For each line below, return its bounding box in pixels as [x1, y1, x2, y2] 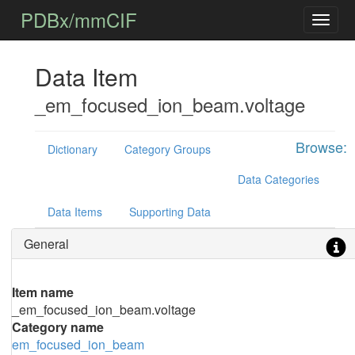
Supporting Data [128, 204, 211, 219]
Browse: [295, 136, 347, 157]
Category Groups [124, 141, 211, 157]
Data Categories [237, 171, 319, 187]
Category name [11, 318, 104, 336]
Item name [11, 283, 74, 301]
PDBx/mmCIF [21, 6, 138, 33]
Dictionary [47, 141, 97, 157]
